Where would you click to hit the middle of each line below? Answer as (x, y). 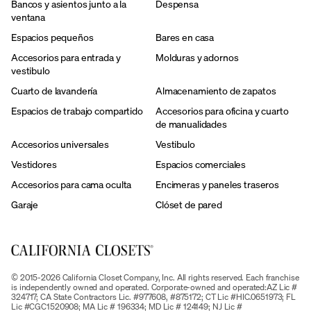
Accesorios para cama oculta (72, 184)
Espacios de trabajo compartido (77, 110)
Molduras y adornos (197, 57)
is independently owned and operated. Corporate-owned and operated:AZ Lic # (154, 287)
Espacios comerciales (201, 164)
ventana (28, 17)
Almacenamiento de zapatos (216, 90)
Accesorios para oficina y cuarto (222, 110)
